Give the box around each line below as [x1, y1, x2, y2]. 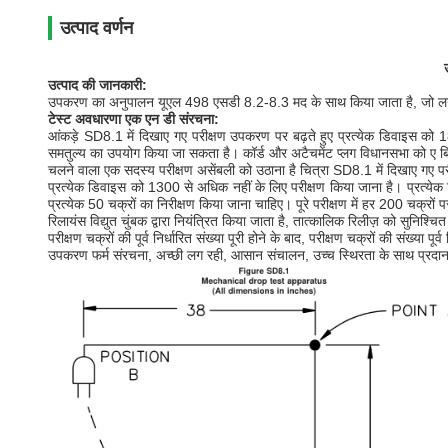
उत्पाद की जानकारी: [48, 77, 147, 93]
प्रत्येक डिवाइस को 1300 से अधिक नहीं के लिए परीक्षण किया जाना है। [48, 179, 403, 195]
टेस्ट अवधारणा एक [48, 111, 141, 127]
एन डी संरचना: [145, 111, 219, 127]
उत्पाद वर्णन [60, 18, 133, 38]
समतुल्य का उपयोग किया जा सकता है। [48, 145, 240, 161]
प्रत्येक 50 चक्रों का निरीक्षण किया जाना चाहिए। [48, 196, 292, 212]
